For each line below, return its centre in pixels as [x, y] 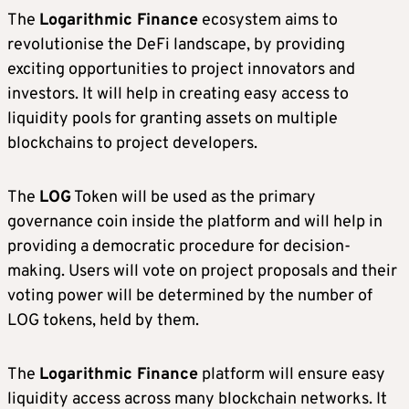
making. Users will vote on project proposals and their [202, 271]
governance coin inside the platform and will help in [195, 222]
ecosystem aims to [268, 20]
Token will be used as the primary [194, 197]
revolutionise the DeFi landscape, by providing [176, 45]
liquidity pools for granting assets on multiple [173, 119]
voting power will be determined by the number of [190, 296]
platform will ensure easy [292, 374]
